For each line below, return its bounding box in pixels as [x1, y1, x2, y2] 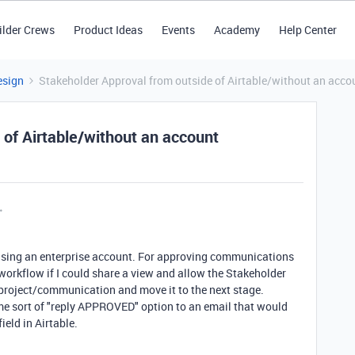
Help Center [278, 22, 337, 37]
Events [161, 22, 195, 37]
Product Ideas [73, 22, 143, 37]
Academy [213, 22, 260, 37]
